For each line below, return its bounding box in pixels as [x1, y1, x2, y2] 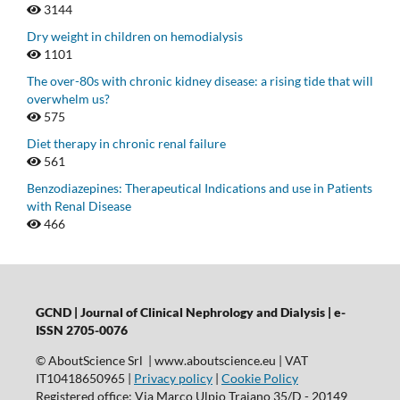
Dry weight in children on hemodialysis [27, 29, 243, 45]
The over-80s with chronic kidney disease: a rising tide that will [27, 73, 373, 89]
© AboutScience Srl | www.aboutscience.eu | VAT [35, 353, 308, 369]
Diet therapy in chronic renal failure [27, 136, 226, 152]
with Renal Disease [27, 198, 131, 214]
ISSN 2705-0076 [35, 322, 130, 338]
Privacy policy [133, 371, 212, 387]
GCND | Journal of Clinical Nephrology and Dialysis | [35, 304, 334, 321]
